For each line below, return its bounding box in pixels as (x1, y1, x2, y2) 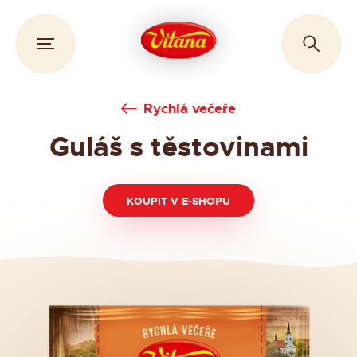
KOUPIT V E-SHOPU (127, 194, 230, 208)
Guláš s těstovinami (49, 130, 308, 166)
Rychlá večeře (143, 100, 236, 118)
